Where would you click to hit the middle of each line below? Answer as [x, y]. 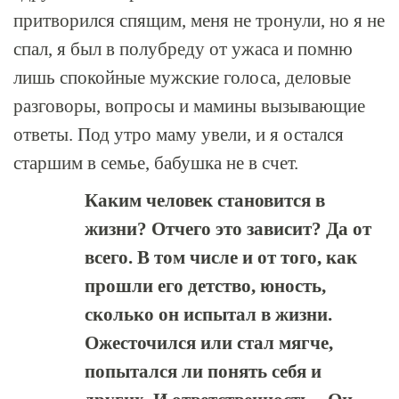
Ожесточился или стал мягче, [209, 343]
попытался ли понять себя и [203, 371]
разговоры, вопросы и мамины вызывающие [189, 106]
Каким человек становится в [205, 200]
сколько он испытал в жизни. [208, 314]
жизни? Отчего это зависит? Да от [228, 229]
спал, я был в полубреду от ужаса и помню [183, 49]
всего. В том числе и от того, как [221, 257]
